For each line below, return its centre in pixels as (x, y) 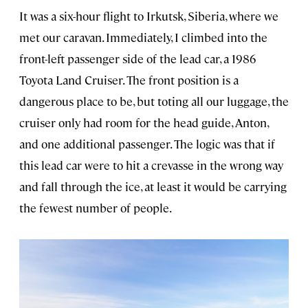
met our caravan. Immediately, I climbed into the (143, 37)
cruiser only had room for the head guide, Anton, (144, 123)
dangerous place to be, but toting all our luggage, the (154, 101)
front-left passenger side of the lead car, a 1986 (138, 59)
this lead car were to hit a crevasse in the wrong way (151, 165)
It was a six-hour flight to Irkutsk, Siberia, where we (149, 16)
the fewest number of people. (96, 208)
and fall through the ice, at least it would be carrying (153, 187)
